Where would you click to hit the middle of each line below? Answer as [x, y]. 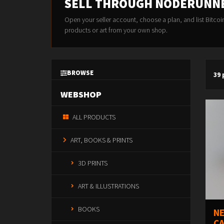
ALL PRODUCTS [94, 117]
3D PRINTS [93, 163]
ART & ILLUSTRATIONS [108, 186]
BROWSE [80, 73]
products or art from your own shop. [116, 30]
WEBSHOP [81, 94]
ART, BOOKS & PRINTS [101, 140]
